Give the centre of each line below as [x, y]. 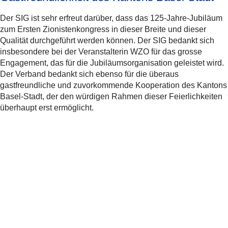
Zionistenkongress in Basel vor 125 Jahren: [105, 190]
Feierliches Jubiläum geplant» [82, 202]
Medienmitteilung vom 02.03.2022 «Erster [102, 179]
